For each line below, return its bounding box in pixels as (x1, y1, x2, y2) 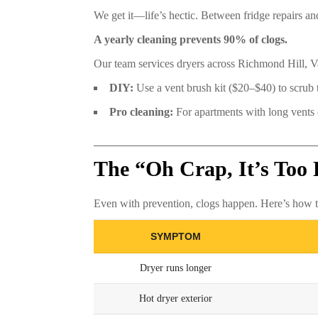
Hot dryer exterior (139, 293, 212, 305)
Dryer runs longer (140, 263, 212, 274)
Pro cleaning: (109, 106, 173, 119)
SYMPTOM (150, 231, 201, 243)
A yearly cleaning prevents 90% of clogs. (94, 33, 287, 46)
